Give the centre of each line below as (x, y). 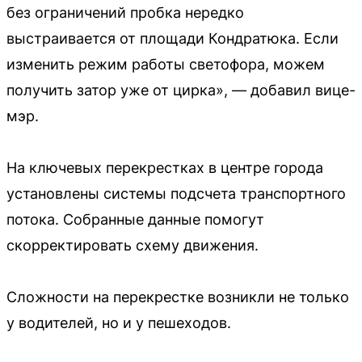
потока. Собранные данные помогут (135, 219)
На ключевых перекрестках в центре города (165, 167)
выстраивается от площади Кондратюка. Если (173, 38)
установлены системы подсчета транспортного (176, 193)
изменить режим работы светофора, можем (166, 64)
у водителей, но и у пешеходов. (119, 322)
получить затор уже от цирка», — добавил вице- (181, 90)
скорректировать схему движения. (133, 245)
